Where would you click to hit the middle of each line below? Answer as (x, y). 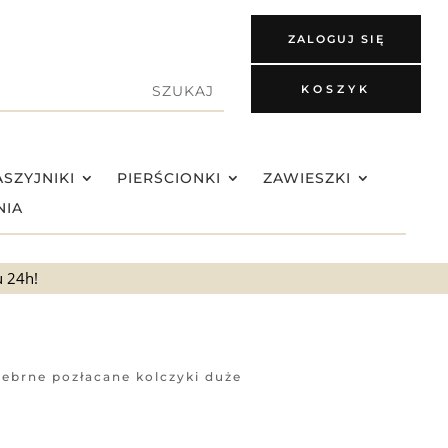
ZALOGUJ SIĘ (336, 39)
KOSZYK (336, 89)
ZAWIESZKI (306, 178)
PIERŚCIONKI (168, 178)
